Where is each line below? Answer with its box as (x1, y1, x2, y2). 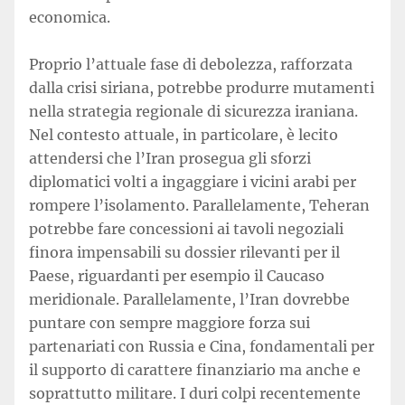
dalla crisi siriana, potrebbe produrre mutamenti (29, 79, 374, 97)
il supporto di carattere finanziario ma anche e (29, 361, 361, 379)
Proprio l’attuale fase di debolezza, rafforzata (29, 55, 353, 73)
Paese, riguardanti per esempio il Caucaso (29, 267, 325, 285)
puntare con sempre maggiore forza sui (29, 314, 310, 332)
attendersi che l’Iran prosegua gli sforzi (29, 149, 311, 167)
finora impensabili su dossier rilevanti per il (29, 243, 340, 261)
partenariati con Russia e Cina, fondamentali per (29, 337, 374, 355)
